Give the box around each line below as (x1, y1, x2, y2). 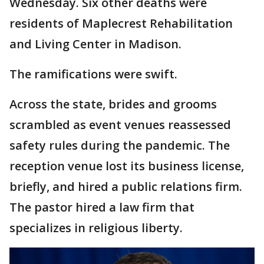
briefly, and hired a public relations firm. (9, 179, 242, 194)
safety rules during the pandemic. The (9, 137, 230, 153)
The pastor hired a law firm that (9, 199, 194, 215)
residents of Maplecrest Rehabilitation (9, 15, 233, 31)
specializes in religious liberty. (9, 220, 183, 236)
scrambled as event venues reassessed (9, 117, 231, 133)
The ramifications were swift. (9, 66, 177, 82)
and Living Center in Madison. (9, 36, 181, 52)
